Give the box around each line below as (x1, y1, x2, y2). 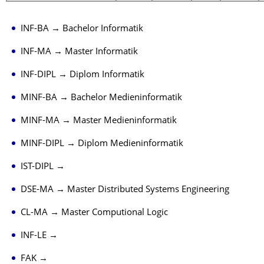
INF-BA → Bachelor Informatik (21, 25, 143, 34)
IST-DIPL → (21, 163, 65, 171)
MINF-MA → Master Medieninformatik (21, 117, 177, 126)
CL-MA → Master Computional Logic (21, 209, 168, 217)
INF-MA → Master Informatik (21, 48, 138, 57)
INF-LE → (21, 232, 58, 240)
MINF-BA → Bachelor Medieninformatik (21, 94, 182, 103)
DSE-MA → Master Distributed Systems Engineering (21, 186, 229, 194)
